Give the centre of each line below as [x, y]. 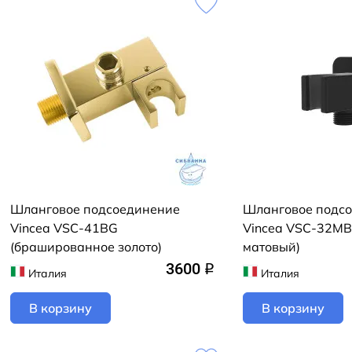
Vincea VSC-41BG [64, 228]
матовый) [271, 247]
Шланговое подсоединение [95, 209]
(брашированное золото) [86, 247]
